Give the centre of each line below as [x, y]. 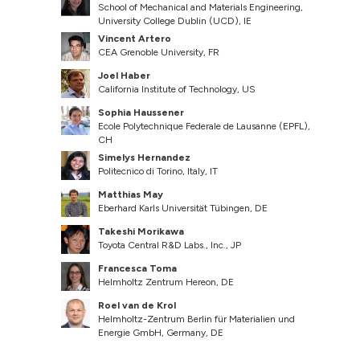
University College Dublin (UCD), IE [175, 20]
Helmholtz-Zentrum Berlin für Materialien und [197, 319]
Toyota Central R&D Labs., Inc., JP [170, 245]
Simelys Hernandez [145, 157]
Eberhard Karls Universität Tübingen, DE [183, 208]
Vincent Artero [135, 38]
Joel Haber [125, 75]
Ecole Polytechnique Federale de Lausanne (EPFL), [205, 126]
